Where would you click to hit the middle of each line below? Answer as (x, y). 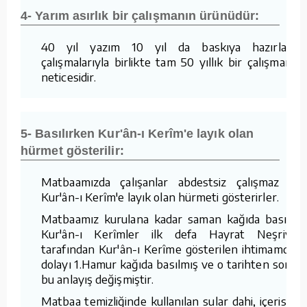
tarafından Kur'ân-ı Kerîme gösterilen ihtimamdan (171, 248)
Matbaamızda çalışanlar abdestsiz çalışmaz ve (171, 181)
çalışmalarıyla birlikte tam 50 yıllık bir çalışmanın (171, 61)
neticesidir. (69, 76)
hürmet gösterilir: (72, 150)
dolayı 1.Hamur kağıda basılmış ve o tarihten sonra (171, 263)
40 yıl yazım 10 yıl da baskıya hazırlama (171, 46)
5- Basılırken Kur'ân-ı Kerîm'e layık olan (137, 133)
